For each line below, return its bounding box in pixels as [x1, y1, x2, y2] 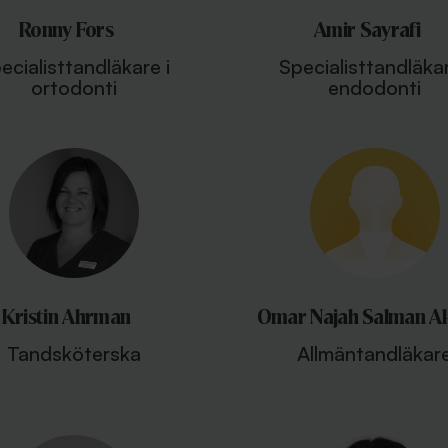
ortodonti [30, 75, 117, 100]
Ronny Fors [18, 19, 114, 41]
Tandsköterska [6, 341, 141, 366]
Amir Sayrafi [314, 19, 420, 41]
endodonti [328, 75, 421, 100]
